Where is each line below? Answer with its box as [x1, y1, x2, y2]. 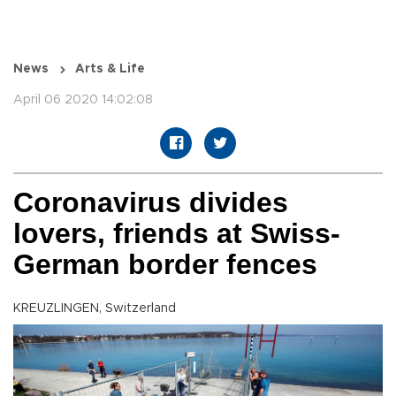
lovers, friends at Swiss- [13, 217, 340, 250]
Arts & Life [75, 63, 145, 76]
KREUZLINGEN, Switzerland [13, 302, 176, 316]
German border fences [13, 248, 317, 281]
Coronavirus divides [13, 187, 288, 219]
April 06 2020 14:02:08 [13, 94, 153, 107]
